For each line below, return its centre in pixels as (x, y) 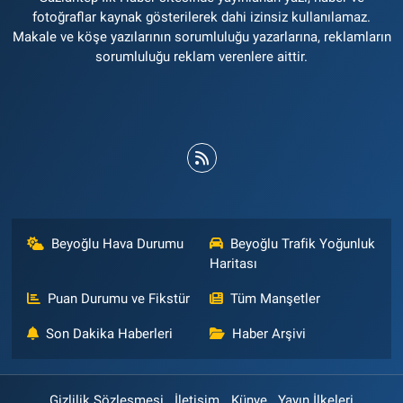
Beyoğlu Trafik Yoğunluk (303, 243)
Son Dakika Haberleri (110, 333)
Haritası (233, 263)
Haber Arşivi (269, 333)
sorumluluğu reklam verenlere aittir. (201, 56)
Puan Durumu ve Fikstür (119, 298)
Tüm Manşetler (275, 298)
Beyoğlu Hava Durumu (118, 243)
